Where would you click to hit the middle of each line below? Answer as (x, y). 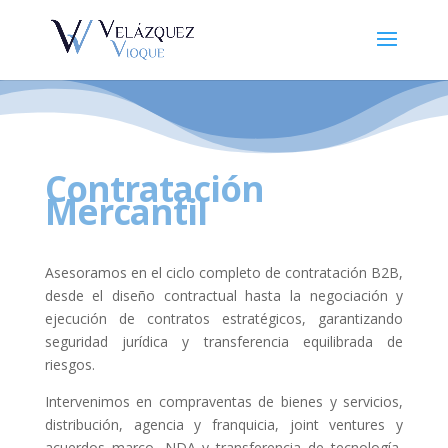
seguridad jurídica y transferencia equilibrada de (224, 341)
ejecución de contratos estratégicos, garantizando (224, 318)
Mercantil (125, 211)
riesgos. (69, 364)
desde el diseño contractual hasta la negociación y (224, 295)
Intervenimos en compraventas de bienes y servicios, (224, 401)
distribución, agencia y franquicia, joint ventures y (224, 424)
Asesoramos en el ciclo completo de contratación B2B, (224, 272)
